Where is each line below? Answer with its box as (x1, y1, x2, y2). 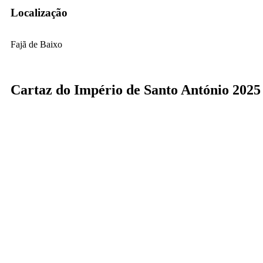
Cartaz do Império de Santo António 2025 (11, 82, 261, 97)
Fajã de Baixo (11, 39, 62, 49)
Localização (11, 6, 68, 19)
